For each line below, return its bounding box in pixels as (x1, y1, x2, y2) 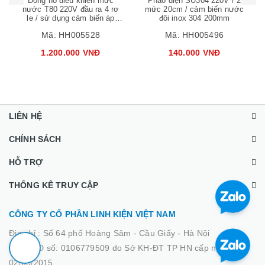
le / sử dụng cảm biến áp (27, 14, 115, 23)
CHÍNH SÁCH (9, 134, 62, 144)
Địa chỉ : (9, 228, 43, 238)
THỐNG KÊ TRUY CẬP (9, 180, 99, 190)
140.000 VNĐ (168, 48, 221, 58)
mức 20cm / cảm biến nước (144, 5, 190, 14)
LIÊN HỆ (9, 111, 42, 121)
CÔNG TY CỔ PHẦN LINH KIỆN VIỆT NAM (9, 209, 176, 219)
